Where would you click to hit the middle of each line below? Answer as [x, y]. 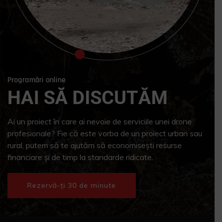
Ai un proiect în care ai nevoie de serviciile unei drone [100, 121]
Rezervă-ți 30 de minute [72, 185]
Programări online [36, 80]
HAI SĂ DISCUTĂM [87, 98]
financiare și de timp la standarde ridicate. [80, 157]
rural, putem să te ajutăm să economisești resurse [95, 145]
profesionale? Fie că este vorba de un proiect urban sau [105, 133]
